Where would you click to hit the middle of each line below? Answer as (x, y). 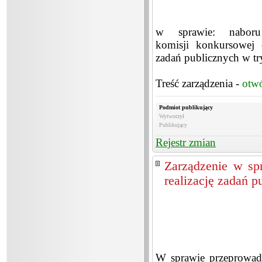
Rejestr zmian (186, 142)
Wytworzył (172, 116)
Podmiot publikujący (186, 107)
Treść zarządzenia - (199, 83)
